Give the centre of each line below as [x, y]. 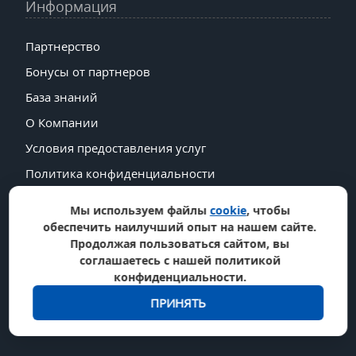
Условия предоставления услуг [116, 147]
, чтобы [268, 210]
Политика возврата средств [106, 198]
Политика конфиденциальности [120, 173]
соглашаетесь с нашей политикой [180, 260]
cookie [228, 210]
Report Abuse [62, 275]
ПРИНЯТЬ [178, 303]
